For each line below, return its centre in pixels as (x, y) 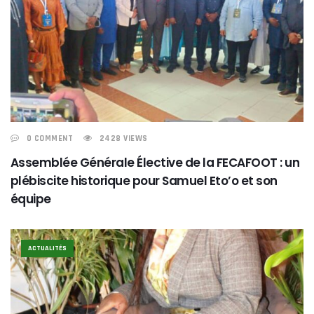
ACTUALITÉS (47, 248)
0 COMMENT (49, 138)
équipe (31, 199)
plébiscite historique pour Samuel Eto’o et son (144, 180)
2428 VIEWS (123, 138)
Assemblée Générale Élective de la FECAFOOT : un (155, 162)
